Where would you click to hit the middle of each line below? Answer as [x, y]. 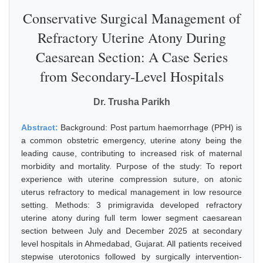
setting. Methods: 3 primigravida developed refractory [131, 205]
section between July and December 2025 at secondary [131, 231]
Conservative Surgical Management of [131, 18]
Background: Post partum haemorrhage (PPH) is [151, 127]
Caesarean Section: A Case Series [131, 57]
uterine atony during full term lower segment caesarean [131, 218]
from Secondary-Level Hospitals [131, 76]
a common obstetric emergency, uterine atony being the [131, 140]
